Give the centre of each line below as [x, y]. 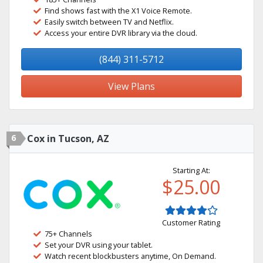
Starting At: [191, 170]
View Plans [131, 86]
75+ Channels [68, 234]
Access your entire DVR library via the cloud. [121, 33]
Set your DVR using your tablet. [99, 245]
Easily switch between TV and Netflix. [109, 22]
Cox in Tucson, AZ [68, 139]
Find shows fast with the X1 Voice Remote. [118, 11]
